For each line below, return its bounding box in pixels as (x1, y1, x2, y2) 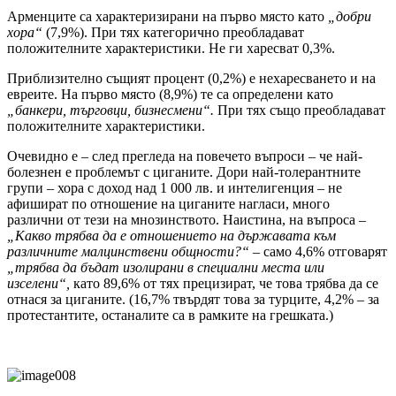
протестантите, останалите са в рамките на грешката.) (7, 308, 333, 324)
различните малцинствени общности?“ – (7, 244, 263, 260)
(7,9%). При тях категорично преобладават (42, 25, 304, 41)
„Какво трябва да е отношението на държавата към (7, 228, 336, 244)
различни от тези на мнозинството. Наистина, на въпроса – (7, 212, 366, 228)
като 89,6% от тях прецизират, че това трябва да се (70, 276, 378, 292)
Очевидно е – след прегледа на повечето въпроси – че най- (7, 148, 362, 164)
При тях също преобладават (214, 103, 385, 118)
